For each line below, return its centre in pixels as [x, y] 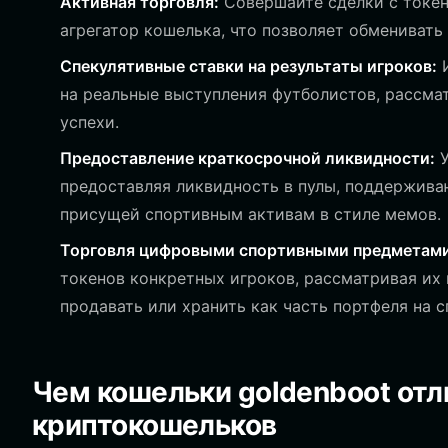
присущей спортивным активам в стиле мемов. [250, 214]
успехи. [89, 122]
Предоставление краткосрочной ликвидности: [247, 158]
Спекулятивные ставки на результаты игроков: [248, 66]
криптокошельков [154, 425]
